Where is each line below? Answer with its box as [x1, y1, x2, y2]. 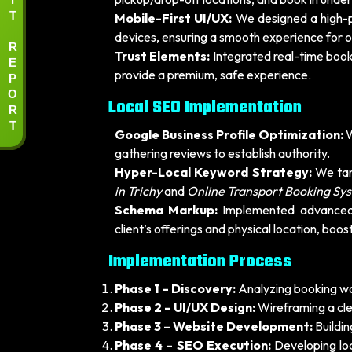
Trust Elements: [115, 48, 211, 64]
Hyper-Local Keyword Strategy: [115, 164, 312, 180]
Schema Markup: [115, 202, 218, 218]
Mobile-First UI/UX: [115, 10, 233, 26]
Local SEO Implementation [108, 94, 302, 121]
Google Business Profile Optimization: [115, 126, 343, 142]
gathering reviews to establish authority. [115, 145, 330, 161]
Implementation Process [108, 248, 292, 275]
